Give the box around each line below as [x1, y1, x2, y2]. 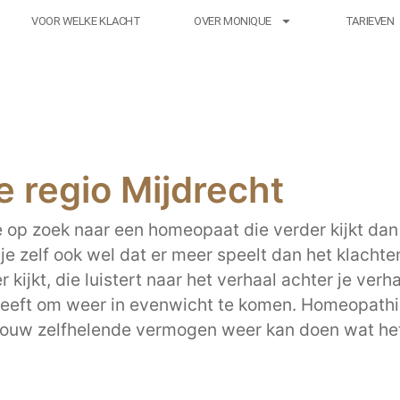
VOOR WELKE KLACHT [30, 13, 141, 28]
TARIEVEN [345, 13, 395, 28]
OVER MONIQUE [194, 13, 271, 28]
